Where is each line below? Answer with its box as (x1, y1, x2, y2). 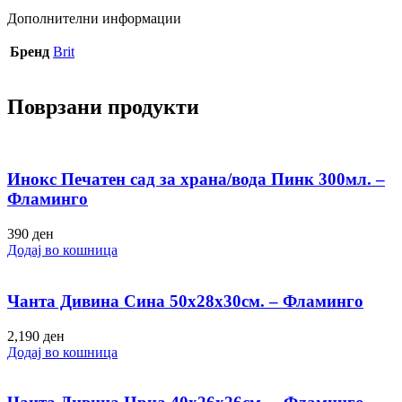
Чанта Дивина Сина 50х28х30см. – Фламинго (7, 291, 363, 310)
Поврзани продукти (7, 94, 199, 118)
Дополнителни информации (7, 10, 181, 26)
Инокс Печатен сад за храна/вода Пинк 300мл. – (7, 170, 385, 189)
